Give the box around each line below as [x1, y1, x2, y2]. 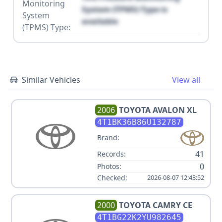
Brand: [97, 133, 119, 143]
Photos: [97, 161, 121, 171]
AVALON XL [153, 104, 197, 115]
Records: [97, 149, 126, 159]
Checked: [97, 172, 127, 182]
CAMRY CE [153, 199, 192, 211]
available [82, 15, 118, 27]
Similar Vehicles [22, 74, 80, 85]
